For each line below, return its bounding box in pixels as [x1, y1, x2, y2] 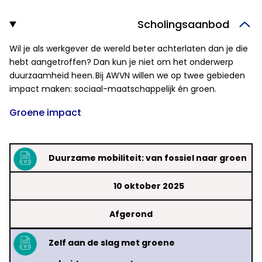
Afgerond [109, 208, 153, 220]
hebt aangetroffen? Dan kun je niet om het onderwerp [9, 56, 233, 68]
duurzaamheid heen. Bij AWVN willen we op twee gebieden [9, 70, 245, 82]
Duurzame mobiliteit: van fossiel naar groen [49, 152, 247, 164]
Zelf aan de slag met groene [49, 237, 175, 249]
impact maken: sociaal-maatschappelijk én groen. [9, 83, 216, 95]
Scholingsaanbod [137, 17, 229, 32]
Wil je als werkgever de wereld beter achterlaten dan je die [9, 43, 248, 55]
